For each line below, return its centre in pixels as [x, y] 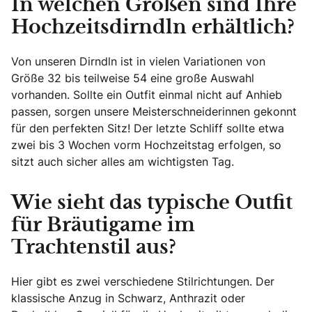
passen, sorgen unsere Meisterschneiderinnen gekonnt [154, 111]
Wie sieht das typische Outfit [152, 203]
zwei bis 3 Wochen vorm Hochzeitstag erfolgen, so [146, 145]
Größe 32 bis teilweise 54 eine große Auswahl [133, 78]
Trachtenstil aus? [94, 248]
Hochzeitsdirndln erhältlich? [153, 28]
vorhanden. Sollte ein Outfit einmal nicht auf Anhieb [147, 95]
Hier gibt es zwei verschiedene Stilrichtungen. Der [143, 281]
